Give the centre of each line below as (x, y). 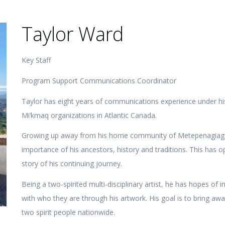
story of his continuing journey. (72, 164)
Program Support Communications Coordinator (99, 80)
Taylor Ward (73, 34)
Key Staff (36, 60)
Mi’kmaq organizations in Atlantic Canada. (90, 115)
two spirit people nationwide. (68, 212)
